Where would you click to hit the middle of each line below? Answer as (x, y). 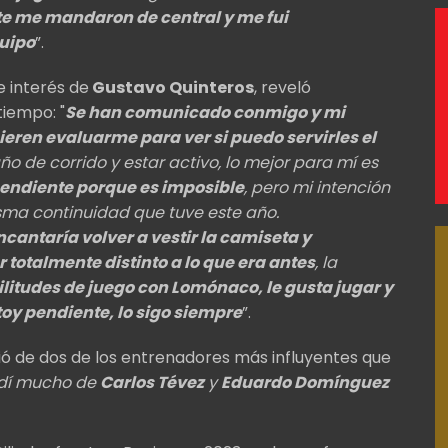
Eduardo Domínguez (305, 382)
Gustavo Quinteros (171, 87)
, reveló (282, 87)
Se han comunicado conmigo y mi (205, 112)
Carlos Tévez (152, 382)
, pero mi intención (317, 187)
